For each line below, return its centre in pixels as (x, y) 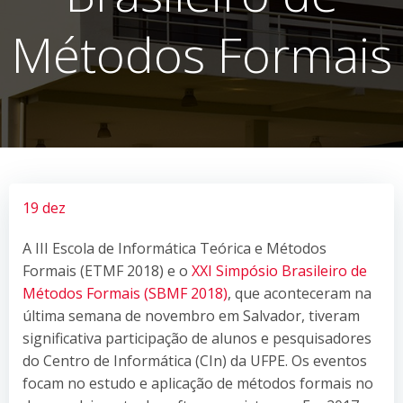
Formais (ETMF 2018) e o (107, 270)
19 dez (44, 207)
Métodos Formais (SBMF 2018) (125, 293)
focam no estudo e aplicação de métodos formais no (198, 383)
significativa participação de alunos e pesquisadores (197, 338)
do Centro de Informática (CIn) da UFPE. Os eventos (195, 360)
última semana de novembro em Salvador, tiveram (191, 315)
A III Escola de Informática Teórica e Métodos (175, 248)
